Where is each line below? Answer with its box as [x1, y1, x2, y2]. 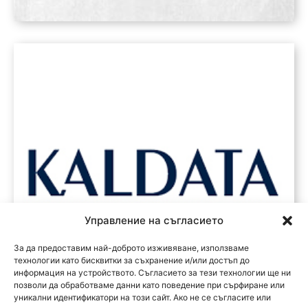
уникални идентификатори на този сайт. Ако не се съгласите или [14, 292, 271, 302]
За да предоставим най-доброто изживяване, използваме [14, 243, 249, 253]
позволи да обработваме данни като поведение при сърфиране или [14, 280, 285, 290]
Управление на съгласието [85, 214, 223, 227]
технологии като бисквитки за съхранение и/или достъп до [14, 255, 250, 265]
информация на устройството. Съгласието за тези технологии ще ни [14, 267, 291, 278]
